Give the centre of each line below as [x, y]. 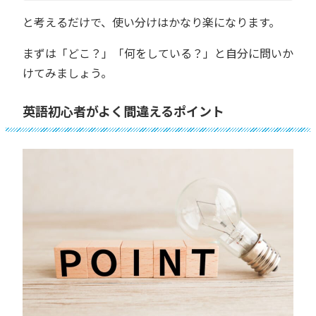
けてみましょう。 [67, 72]
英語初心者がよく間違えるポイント [123, 110]
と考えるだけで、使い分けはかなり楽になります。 [151, 22]
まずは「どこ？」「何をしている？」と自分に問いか [158, 53]
